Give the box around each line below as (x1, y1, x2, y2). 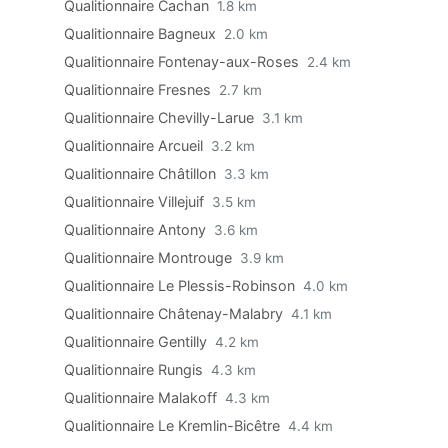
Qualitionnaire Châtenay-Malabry (64, 305, 287, 322)
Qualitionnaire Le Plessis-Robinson (64, 277, 299, 294)
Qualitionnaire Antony (64, 221, 210, 238)
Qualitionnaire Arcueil (64, 137, 207, 154)
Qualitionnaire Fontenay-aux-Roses (64, 53, 303, 70)
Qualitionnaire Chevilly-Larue (64, 109, 258, 126)
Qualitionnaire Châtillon (64, 165, 220, 182)
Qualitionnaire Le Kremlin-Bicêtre (64, 417, 284, 434)
